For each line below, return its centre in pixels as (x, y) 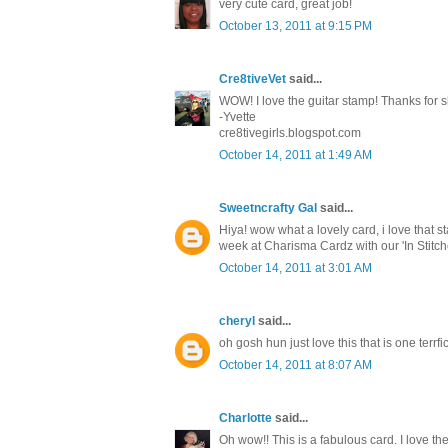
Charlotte (245, 418)
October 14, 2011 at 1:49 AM (295, 155)
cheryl (237, 321)
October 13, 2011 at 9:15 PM (295, 26)
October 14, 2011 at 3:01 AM (295, 268)
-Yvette (237, 117)
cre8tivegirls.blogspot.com (290, 133)
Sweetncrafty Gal (268, 208)
